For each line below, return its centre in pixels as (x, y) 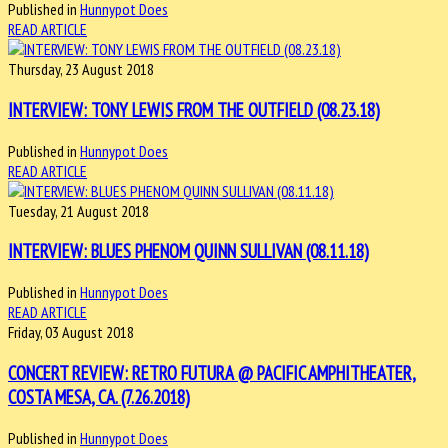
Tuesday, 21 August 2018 (78, 210)
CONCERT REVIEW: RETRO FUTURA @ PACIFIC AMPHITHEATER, (212, 372)
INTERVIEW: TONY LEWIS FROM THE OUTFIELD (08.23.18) (194, 110)
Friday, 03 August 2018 (71, 332)
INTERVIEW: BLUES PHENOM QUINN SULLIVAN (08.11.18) (188, 251)
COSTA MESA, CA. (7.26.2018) (99, 396)
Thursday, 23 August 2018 (81, 69)
